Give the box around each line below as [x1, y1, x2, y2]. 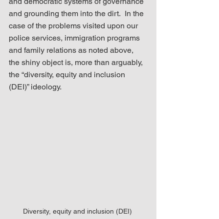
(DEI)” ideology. [9, 82, 62, 91]
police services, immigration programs [9, 33, 142, 43]
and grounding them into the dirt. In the [9, 8, 146, 18]
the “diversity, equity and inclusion [9, 69, 127, 79]
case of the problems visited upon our [9, 21, 140, 30]
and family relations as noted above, [9, 45, 135, 55]
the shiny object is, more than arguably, [9, 57, 145, 67]
